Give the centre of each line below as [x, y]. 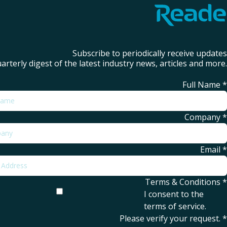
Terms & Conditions [183, 182]
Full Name [201, 85]
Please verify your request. [170, 219]
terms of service [174, 206]
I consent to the [174, 194]
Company [202, 117]
